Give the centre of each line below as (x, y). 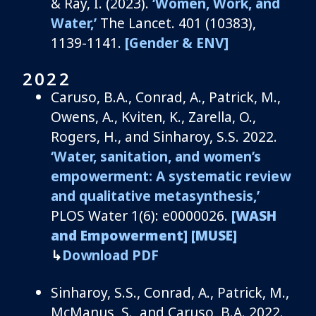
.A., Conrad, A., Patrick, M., (197, 97)
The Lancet (136, 23)
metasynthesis (204, 195)
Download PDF (110, 255)
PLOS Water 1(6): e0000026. (139, 215)
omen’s (238, 156)
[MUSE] (214, 235)
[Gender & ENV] (177, 42)
